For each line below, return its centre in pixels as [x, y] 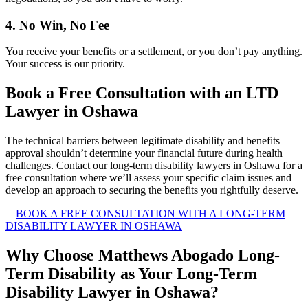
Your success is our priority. [65, 64]
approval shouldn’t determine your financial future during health [144, 153]
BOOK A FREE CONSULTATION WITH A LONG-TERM [151, 214]
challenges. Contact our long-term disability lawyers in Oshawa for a [154, 166]
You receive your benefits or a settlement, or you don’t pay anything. [154, 52]
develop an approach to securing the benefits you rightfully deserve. [152, 190]
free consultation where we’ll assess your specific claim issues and [148, 178]
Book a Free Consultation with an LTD [142, 93]
